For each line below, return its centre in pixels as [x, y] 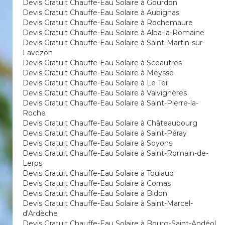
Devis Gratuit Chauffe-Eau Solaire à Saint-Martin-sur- [114, 43]
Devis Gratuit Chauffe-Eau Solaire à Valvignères [105, 93]
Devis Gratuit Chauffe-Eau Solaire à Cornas [97, 183]
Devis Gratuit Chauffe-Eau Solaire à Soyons [97, 143]
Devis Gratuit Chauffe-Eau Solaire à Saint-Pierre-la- [110, 103]
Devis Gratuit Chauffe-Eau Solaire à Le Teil [96, 83]
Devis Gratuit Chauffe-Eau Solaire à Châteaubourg [110, 123]
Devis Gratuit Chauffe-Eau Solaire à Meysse [98, 73]
